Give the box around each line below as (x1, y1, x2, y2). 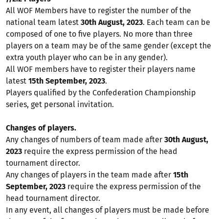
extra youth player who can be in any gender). (6, 53, 170, 62)
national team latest (6, 18, 81, 27)
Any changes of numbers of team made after (6, 135, 164, 144)
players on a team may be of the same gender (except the (6, 41, 211, 50)
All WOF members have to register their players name (6, 65, 196, 74)
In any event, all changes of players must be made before (6, 205, 209, 215)
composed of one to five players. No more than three (6, 29, 193, 39)
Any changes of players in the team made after (6, 170, 173, 179)
